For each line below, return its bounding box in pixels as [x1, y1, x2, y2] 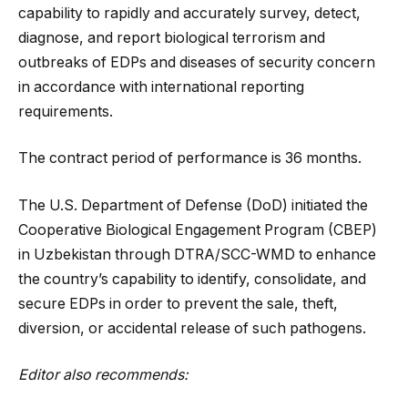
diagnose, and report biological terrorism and [18, 28, 325, 46]
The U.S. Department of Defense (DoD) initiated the [18, 196, 368, 214]
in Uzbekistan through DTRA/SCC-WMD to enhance [18, 245, 376, 263]
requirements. [18, 102, 113, 120]
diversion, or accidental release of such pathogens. [18, 319, 366, 337]
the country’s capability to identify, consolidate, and [18, 270, 366, 288]
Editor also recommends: [18, 366, 189, 384]
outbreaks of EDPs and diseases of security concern [18, 53, 375, 71]
